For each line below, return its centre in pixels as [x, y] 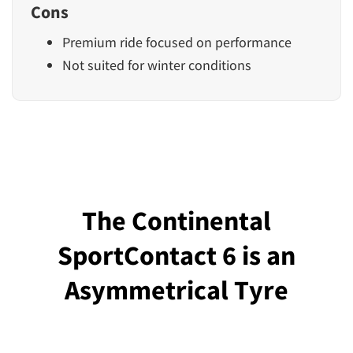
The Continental [176, 221]
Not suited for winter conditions [157, 65]
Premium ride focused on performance [177, 43]
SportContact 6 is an [176, 256]
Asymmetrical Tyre [176, 290]
